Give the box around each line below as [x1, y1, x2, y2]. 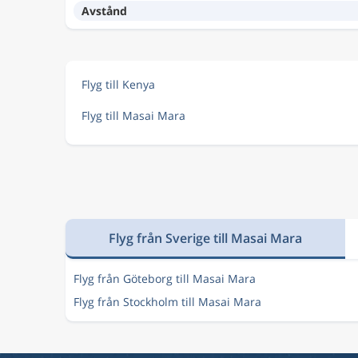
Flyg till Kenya [82, 77, 155, 92]
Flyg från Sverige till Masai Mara [108, 229, 302, 247]
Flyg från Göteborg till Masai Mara [74, 271, 256, 286]
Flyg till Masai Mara [82, 108, 185, 123]
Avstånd [82, 3, 127, 18]
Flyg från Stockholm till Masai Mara [74, 294, 261, 309]
